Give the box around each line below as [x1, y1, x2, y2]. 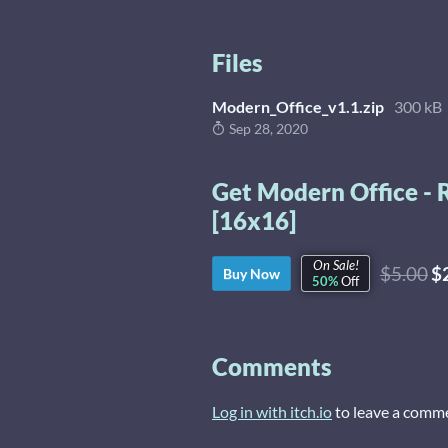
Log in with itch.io [212, 401, 332, 421]
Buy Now [223, 264, 280, 282]
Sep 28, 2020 [226, 120, 308, 137]
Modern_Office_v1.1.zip [212, 97, 384, 116]
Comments [212, 351, 332, 381]
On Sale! [312, 257, 359, 274]
